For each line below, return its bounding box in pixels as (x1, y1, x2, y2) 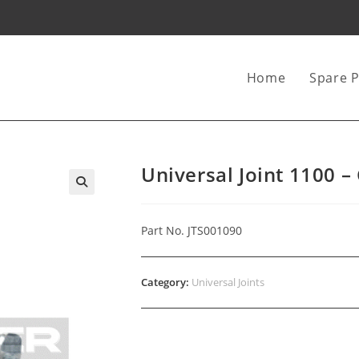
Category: (141, 275, 192, 289)
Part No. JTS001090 (141, 223, 242, 238)
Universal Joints (192, 275, 264, 289)
